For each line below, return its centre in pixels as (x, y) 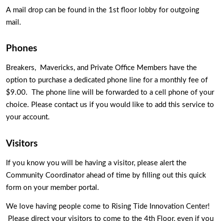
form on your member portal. (54, 188)
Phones (23, 49)
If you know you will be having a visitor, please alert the (96, 163)
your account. (28, 117)
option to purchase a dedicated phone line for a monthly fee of (107, 80)
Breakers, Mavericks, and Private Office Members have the (101, 68)
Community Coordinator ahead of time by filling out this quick (106, 176)
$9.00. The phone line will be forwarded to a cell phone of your (110, 93)
